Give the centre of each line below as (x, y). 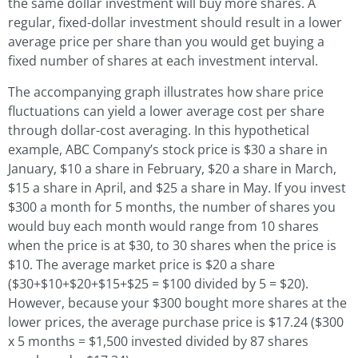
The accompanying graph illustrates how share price (166, 91)
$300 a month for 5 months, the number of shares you (172, 207)
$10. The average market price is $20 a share (141, 264)
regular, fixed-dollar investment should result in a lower (175, 23)
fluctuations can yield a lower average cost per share (166, 111)
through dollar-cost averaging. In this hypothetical (159, 130)
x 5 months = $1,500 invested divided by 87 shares (158, 341)
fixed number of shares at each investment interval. (163, 61)
